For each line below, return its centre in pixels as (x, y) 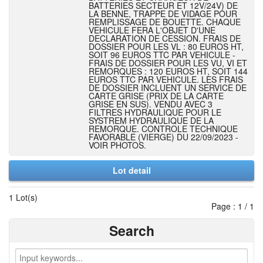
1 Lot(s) (23, 197)
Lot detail (131, 170)
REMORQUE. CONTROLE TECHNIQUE (163, 129)
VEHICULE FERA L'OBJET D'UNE (152, 30)
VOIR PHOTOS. (117, 145)
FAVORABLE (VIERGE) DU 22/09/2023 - (163, 137)
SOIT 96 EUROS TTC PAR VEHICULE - (162, 55)
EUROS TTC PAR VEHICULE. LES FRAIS (166, 79)
